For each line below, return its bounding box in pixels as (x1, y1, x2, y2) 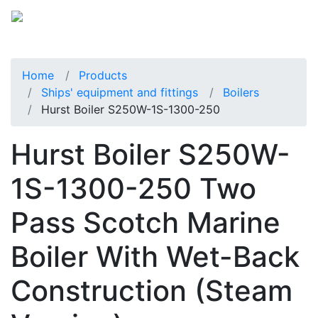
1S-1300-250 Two (11, 170, 256, 206)
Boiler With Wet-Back (11, 238, 300, 274)
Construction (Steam (11, 273, 292, 308)
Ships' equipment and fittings (41, 84, 198, 99)
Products (79, 67, 127, 82)
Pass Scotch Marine (11, 204, 280, 240)
